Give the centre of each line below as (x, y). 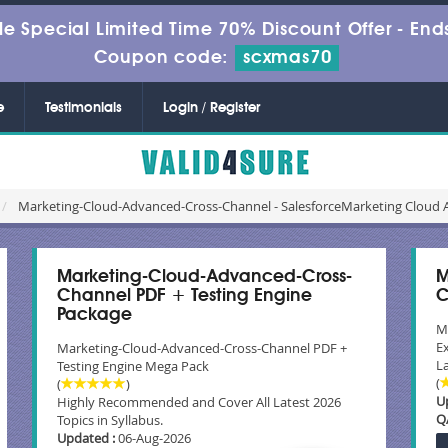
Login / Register (211, 108)
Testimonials (83, 108)
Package (95, 315)
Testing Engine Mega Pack (133, 366)
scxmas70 (287, 58)
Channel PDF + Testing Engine (185, 296)
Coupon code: (164, 58)
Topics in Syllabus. (110, 420)
